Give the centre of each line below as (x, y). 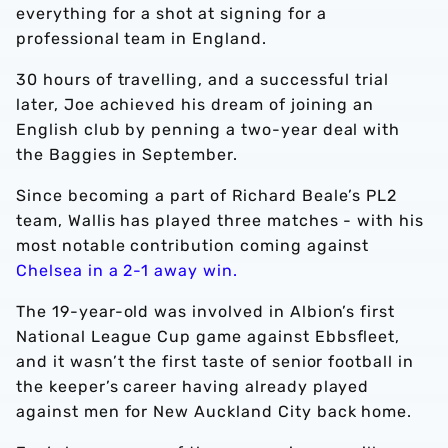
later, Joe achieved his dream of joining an (195, 105)
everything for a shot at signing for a (171, 14)
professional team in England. (144, 39)
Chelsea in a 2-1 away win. (127, 271)
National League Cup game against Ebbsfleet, (208, 337)
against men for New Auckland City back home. (217, 412)
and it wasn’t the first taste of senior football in (215, 362)
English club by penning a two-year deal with (208, 130)
